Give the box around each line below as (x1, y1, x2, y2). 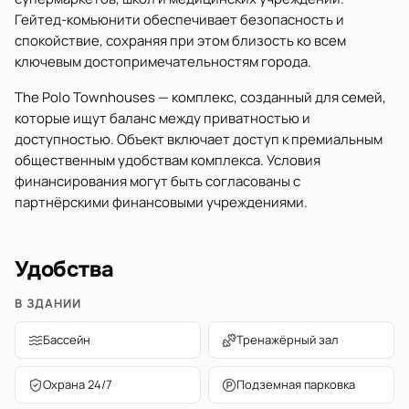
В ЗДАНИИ (15, 295, 82, 311)
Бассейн (43, 331, 90, 348)
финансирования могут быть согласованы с (15, 172, 300, 191)
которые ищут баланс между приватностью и (15, 109, 310, 128)
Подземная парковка (236, 376, 355, 393)
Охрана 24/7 (43, 376, 112, 393)
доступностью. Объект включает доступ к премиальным (15, 130, 383, 149)
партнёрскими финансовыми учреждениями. (15, 193, 308, 212)
